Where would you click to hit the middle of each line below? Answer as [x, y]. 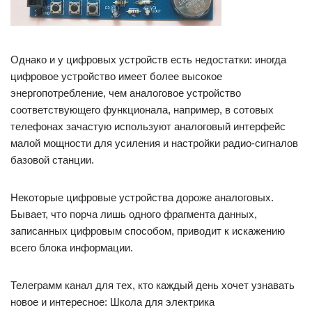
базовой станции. [52, 160]
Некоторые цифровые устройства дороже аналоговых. [142, 197]
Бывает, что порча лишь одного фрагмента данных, [134, 214]
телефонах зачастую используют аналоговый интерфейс [148, 126]
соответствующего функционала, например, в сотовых [142, 110]
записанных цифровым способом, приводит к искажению [148, 231]
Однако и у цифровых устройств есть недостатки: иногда [148, 60]
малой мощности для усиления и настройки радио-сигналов [154, 143]
